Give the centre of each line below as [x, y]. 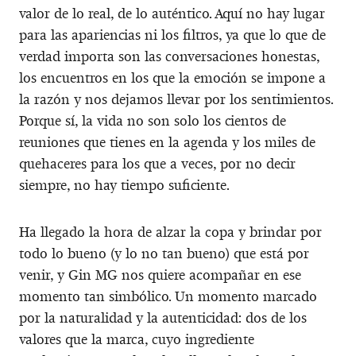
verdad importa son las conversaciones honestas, [169, 56]
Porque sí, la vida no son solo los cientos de [153, 120]
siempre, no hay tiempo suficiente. [124, 185]
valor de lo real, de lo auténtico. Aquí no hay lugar [172, 13]
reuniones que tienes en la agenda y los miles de [167, 142]
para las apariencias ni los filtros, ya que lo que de [172, 35]
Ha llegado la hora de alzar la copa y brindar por [170, 232]
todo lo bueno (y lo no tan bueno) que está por [164, 253]
